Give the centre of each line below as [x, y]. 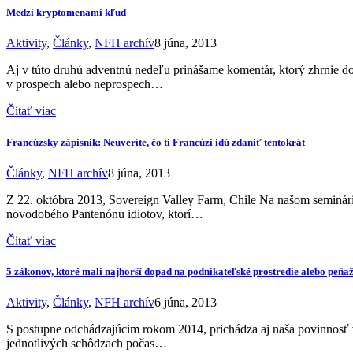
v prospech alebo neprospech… [85, 84]
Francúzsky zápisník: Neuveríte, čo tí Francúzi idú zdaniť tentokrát [156, 142]
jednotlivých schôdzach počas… [87, 344]
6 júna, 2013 [186, 303]
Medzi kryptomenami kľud [66, 13]
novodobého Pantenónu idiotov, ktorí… [105, 214]
